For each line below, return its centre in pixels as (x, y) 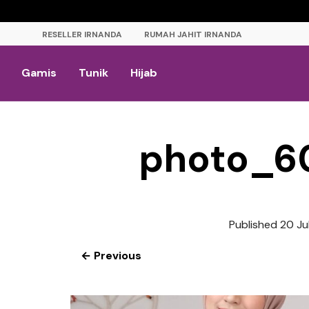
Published (255, 225)
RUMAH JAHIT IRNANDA (193, 34)
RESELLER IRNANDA (82, 34)
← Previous (111, 256)
